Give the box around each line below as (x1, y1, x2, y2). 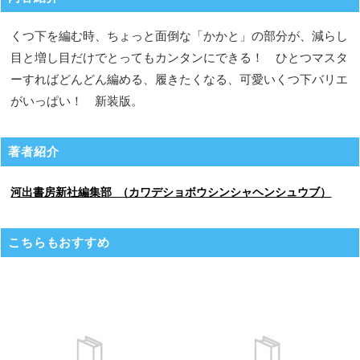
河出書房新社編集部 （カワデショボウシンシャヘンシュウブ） (10, 185, 332, 198)
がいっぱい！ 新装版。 (10, 94, 144, 108)
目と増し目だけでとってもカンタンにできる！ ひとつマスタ (10, 51, 349, 65)
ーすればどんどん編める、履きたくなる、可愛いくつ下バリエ (10, 72, 349, 87)
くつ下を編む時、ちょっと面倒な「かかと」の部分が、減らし (10, 29, 349, 43)
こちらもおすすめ (8, 235, 110, 249)
